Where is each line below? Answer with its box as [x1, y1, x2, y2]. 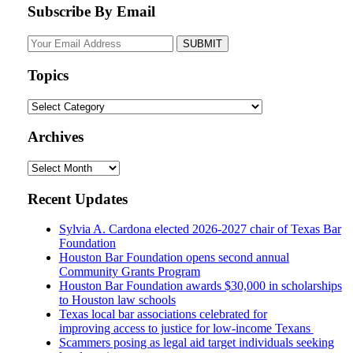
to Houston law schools [58, 293, 176, 307]
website [176, 50, 214, 64]
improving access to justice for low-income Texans [58, 321, 314, 336]
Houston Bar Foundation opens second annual [58, 251, 289, 265]
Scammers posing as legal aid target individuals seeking [58, 336, 334, 350]
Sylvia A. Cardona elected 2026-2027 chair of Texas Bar [58, 222, 341, 236]
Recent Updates [27, 190, 128, 207]
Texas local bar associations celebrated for [58, 307, 267, 321]
